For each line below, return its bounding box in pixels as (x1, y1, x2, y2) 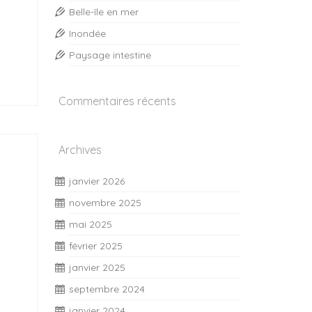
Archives (58, 143, 102, 157)
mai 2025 (68, 218, 112, 231)
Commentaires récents (58, 94, 176, 108)
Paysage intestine (68, 49, 151, 61)
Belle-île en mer (68, 6, 139, 18)
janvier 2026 (68, 175, 125, 187)
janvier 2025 (68, 261, 125, 274)
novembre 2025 (68, 196, 141, 209)
